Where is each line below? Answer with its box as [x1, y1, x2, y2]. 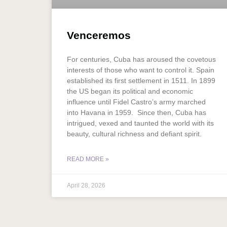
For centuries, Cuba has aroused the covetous [67, 55, 216, 63]
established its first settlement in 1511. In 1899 [67, 76, 215, 85]
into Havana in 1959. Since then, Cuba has [67, 108, 206, 117]
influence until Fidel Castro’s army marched [67, 97, 206, 106]
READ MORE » [67, 155, 109, 163]
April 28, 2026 [67, 181, 105, 189]
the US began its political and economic [67, 87, 193, 95]
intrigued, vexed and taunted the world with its [67, 119, 214, 127]
